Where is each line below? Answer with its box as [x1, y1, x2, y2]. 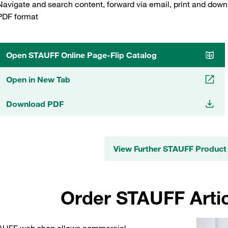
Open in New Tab [6, 74, 70, 84]
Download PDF [6, 98, 64, 109]
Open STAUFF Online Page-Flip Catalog [6, 49, 157, 60]
